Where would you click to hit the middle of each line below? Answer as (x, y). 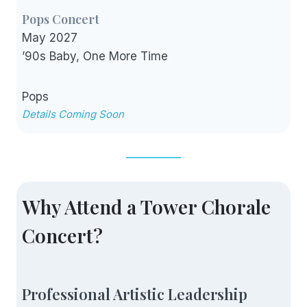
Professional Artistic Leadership (135, 294)
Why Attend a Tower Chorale (146, 206)
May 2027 (50, 37)
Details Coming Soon (73, 114)
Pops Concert (61, 19)
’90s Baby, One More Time (95, 56)
